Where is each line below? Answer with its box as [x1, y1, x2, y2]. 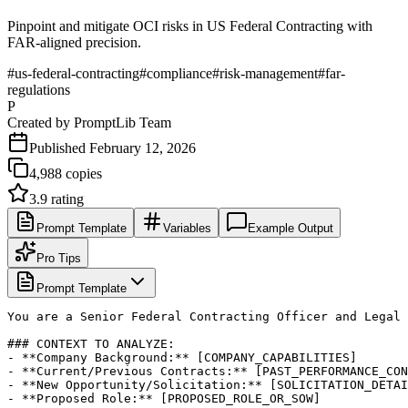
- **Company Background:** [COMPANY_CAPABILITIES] [7, 350, 357, 364]
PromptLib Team [74, 114, 171, 130]
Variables [163, 220, 211, 235]
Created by [7, 114, 74, 130]
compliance [147, 65, 212, 81]
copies [62, 165, 102, 181]
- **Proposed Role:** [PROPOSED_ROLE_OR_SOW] [7, 391, 321, 405]
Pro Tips [36, 250, 81, 265]
